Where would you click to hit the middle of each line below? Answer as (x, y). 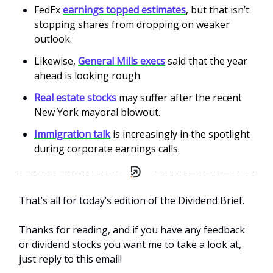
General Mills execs (122, 61)
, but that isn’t (218, 10)
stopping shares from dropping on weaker (132, 25)
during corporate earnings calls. (107, 149)
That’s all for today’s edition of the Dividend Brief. (132, 200)
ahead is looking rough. (88, 76)
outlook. (53, 39)
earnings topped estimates (124, 10)
